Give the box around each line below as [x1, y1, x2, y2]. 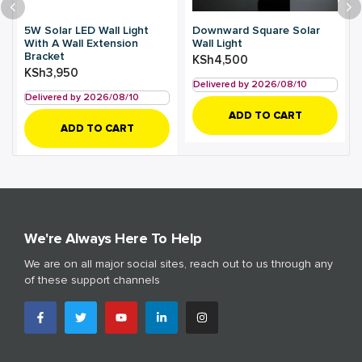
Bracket [24, 49, 65, 64]
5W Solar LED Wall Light [24, 23, 149, 38]
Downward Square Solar [192, 23, 320, 38]
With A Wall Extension [24, 36, 138, 51]
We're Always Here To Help [24, 229, 202, 248]
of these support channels [24, 273, 160, 288]
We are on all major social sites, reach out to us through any [24, 257, 333, 271]
